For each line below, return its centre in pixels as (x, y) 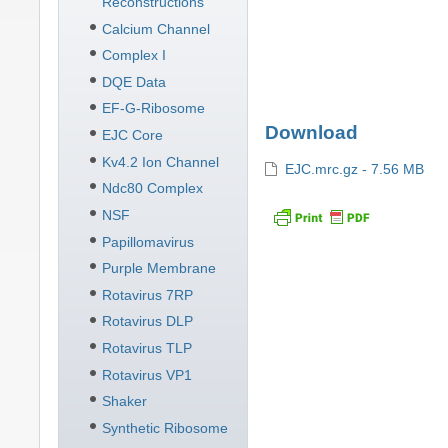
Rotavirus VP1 (146, 374)
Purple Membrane (158, 268)
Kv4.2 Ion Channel (160, 161)
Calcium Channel (155, 28)
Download (312, 133)
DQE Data (133, 81)
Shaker (124, 401)
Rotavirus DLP (147, 321)
